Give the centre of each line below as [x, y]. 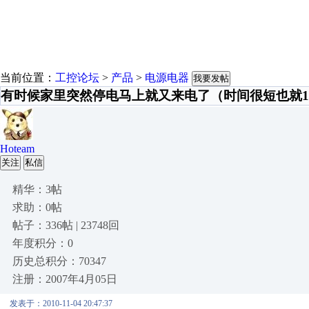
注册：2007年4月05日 [65, 279]
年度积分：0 [43, 243]
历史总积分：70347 [59, 261]
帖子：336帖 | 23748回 [66, 225]
